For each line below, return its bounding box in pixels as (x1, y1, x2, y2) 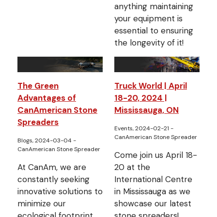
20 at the (114, 162, 150, 173)
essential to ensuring (114, 25, 193, 36)
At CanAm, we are (17, 162, 86, 173)
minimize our (17, 198, 66, 209)
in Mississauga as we (114, 186, 190, 197)
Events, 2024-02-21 (114, 124, 170, 133)
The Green (17, 80, 59, 92)
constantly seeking (17, 174, 90, 185)
